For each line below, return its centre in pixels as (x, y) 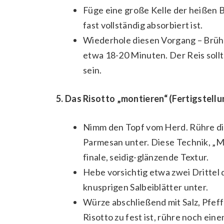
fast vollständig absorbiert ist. (143, 25)
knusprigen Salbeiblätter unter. (146, 187)
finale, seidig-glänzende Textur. (146, 157)
